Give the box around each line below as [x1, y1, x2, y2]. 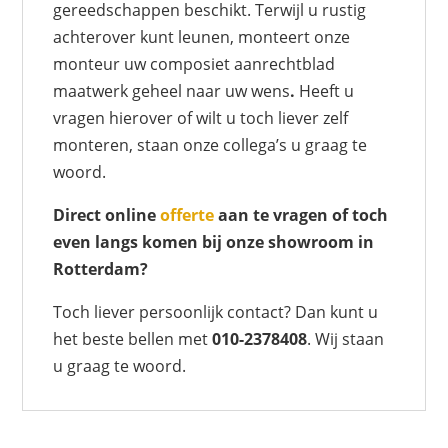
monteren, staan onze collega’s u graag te [53, 134, 368, 157]
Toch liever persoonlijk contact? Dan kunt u [53, 301, 379, 324]
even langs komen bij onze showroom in [53, 231, 375, 254]
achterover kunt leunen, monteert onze [53, 26, 351, 49]
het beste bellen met [53, 328, 213, 351]
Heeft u [299, 80, 355, 103]
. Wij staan [307, 328, 385, 351]
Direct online [53, 204, 161, 227]
